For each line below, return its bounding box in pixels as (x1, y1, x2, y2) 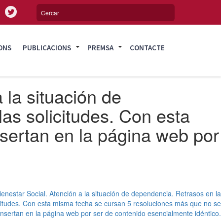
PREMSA (87, 43, 114, 52)
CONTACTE (130, 43, 165, 52)
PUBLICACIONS (23, 43, 72, 52)
